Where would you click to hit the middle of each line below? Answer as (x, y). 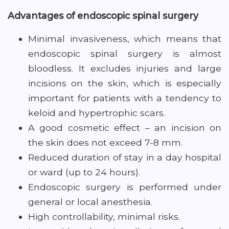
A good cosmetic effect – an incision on (125, 128)
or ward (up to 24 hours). (84, 172)
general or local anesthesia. (90, 202)
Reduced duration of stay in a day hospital (125, 157)
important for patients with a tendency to (125, 98)
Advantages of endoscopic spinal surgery (103, 16)
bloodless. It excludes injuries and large (125, 68)
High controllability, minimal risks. (104, 216)
